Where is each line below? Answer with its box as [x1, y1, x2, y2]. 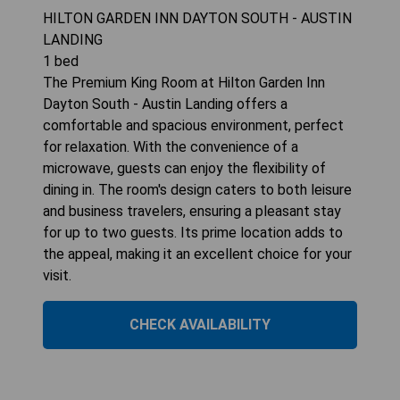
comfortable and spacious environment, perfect [43, 117, 344, 135]
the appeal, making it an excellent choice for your [43, 246, 352, 263]
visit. [43, 267, 71, 285]
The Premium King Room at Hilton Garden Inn [43, 74, 325, 92]
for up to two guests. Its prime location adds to [43, 224, 343, 242]
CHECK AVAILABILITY [129, 316, 271, 334]
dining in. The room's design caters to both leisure [43, 181, 352, 199]
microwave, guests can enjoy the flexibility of [43, 160, 326, 178]
